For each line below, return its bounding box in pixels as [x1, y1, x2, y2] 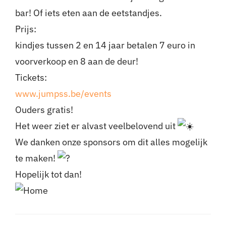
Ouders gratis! [15, 104, 73, 116]
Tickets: [15, 72, 47, 84]
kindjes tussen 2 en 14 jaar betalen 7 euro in [15, 39, 195, 51]
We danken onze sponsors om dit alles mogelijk [15, 136, 207, 148]
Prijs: [15, 23, 36, 35]
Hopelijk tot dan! [15, 168, 82, 181]
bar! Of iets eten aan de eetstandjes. [15, 7, 162, 19]
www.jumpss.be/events [15, 88, 111, 100]
